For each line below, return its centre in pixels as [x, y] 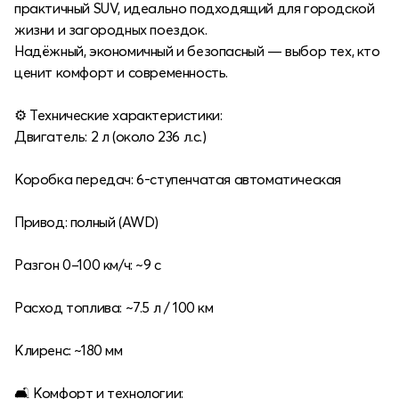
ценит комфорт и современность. [122, 72]
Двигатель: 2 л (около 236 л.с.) [110, 136]
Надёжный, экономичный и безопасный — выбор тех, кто [197, 50]
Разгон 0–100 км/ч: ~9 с [88, 264]
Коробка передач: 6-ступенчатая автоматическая [178, 179]
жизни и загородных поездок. [111, 29]
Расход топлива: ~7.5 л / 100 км [114, 307]
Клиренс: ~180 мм [69, 350]
